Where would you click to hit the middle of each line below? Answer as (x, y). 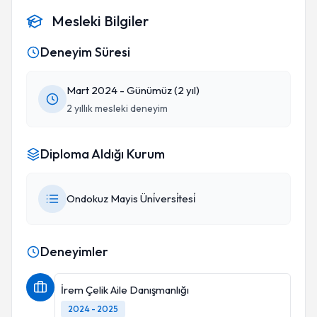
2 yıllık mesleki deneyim (117, 108)
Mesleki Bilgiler (100, 21)
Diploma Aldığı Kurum (103, 154)
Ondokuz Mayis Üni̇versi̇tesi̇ (131, 198)
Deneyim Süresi (85, 52)
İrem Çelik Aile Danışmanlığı (125, 290)
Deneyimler (74, 252)
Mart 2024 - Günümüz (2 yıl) (133, 90)
